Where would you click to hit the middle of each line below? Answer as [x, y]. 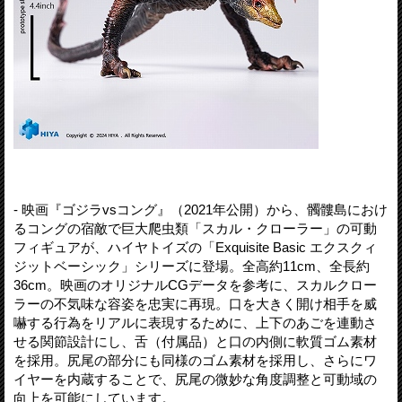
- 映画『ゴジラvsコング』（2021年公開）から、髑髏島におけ [201, 209]
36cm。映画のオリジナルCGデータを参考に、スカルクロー [195, 284]
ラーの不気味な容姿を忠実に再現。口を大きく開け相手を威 [195, 303]
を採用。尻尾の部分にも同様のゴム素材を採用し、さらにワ [195, 360]
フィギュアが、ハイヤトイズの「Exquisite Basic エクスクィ [195, 247]
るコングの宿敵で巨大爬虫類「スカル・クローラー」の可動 [195, 228]
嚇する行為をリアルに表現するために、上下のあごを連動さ [195, 322]
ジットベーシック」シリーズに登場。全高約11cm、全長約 [192, 266]
